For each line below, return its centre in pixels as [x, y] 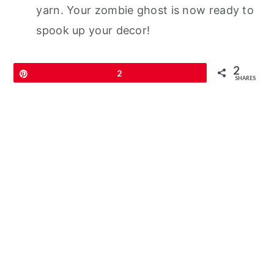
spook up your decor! [93, 30]
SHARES [245, 78]
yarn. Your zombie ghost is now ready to [145, 10]
